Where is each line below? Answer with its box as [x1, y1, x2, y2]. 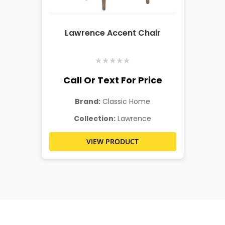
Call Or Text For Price [63, 73, 162, 86]
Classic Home [100, 96, 150, 106]
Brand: [75, 96, 100, 106]
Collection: [74, 113, 116, 124]
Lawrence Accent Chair [64, 27, 161, 39]
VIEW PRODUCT [86, 136, 139, 146]
